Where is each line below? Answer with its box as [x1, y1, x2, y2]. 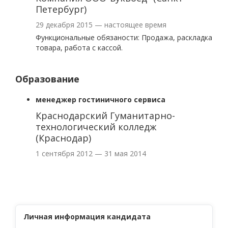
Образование [15, 73, 79, 85]
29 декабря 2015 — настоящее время [36, 20, 166, 30]
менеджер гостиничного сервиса [36, 95, 165, 104]
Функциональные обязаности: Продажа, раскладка [36, 33, 212, 42]
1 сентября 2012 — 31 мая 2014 [36, 149, 146, 158]
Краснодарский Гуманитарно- [36, 109, 175, 122]
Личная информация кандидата [23, 212, 151, 221]
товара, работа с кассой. [36, 43, 123, 52]
